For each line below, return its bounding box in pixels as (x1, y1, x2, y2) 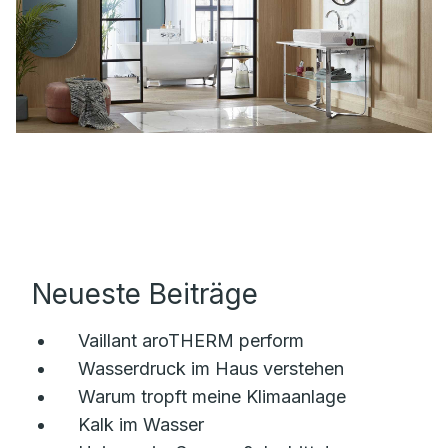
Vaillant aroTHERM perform (78, 330, 304, 351)
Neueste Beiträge (32, 277, 258, 311)
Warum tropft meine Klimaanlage (78, 386, 346, 407)
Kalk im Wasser (78, 414, 204, 435)
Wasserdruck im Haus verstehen (78, 358, 344, 379)
